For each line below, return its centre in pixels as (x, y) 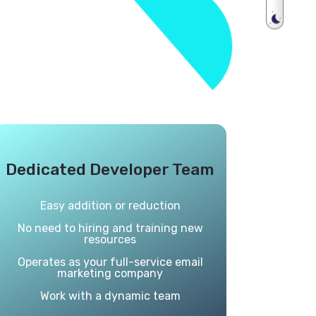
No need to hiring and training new (110, 228)
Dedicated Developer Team (110, 169)
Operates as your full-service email (110, 262)
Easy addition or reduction (110, 206)
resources (110, 239)
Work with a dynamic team (110, 296)
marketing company (110, 273)
